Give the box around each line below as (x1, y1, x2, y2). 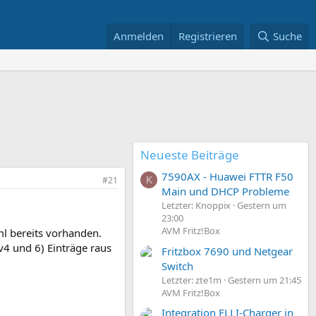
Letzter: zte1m (162, 273, 221, 286)
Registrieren (178, 29, 238, 43)
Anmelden (114, 29, 164, 43)
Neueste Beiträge (140, 147, 239, 163)
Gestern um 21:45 (228, 273, 301, 286)
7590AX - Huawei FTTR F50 (162, 169, 293, 184)
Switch (162, 258, 193, 273)
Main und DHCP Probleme (162, 184, 289, 199)
